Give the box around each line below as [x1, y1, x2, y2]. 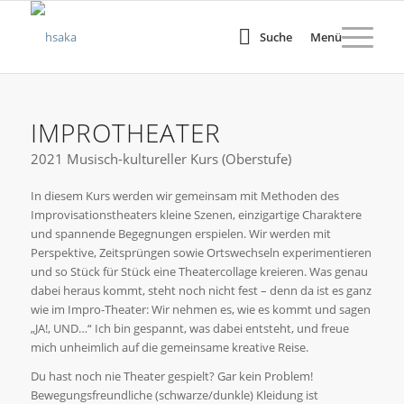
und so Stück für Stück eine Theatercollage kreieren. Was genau [30, 262, 368, 280]
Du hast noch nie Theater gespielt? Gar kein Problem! [30, 367, 313, 384]
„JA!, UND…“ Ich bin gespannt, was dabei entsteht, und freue [30, 319, 349, 336]
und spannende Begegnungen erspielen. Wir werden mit [30, 225, 331, 242]
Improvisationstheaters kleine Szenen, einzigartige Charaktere [30, 206, 362, 223]
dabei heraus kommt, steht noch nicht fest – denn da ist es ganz [30, 281, 372, 298]
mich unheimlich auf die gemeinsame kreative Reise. [30, 338, 308, 355]
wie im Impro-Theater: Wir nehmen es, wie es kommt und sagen [30, 300, 371, 317]
